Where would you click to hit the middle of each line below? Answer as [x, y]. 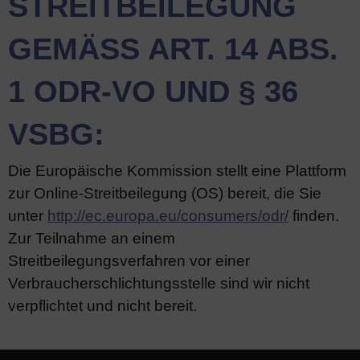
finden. [314, 216]
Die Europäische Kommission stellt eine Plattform [177, 171]
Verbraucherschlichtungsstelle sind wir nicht [159, 283]
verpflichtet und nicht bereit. [102, 306]
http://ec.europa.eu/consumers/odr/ [168, 216]
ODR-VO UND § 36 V [153, 92]
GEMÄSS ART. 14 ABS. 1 [173, 49]
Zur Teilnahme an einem [92, 238]
